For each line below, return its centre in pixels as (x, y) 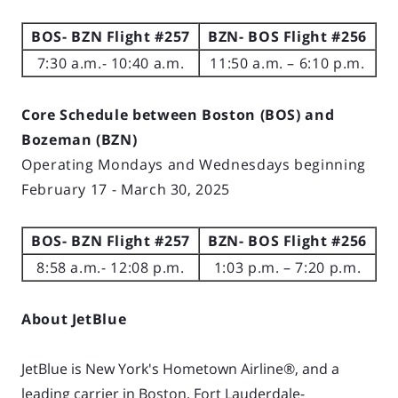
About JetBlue (74, 318)
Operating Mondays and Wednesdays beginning (194, 164)
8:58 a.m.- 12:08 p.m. (111, 267)
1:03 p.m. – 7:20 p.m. (287, 267)
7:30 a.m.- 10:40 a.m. (111, 63)
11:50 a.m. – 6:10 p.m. (287, 63)
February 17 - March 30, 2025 (126, 189)
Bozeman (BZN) (80, 139)
